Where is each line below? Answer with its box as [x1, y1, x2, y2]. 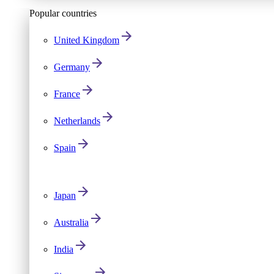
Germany [54, 62, 90, 72]
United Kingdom [54, 35, 119, 45]
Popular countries [29, 8, 97, 18]
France [54, 89, 80, 99]
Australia [54, 217, 89, 228]
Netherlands [54, 116, 100, 126]
